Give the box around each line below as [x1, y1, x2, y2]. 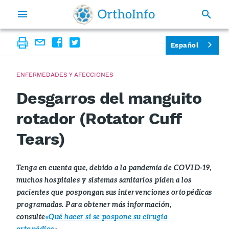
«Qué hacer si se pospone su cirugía [45, 213, 168, 221]
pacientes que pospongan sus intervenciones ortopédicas [16, 188, 212, 196]
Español [170, 41, 198, 49]
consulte [16, 213, 45, 221]
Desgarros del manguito [16, 88, 201, 108]
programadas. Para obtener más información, [16, 200, 172, 209]
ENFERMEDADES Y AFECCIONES [16, 71, 113, 78]
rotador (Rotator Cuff [16, 109, 181, 128]
